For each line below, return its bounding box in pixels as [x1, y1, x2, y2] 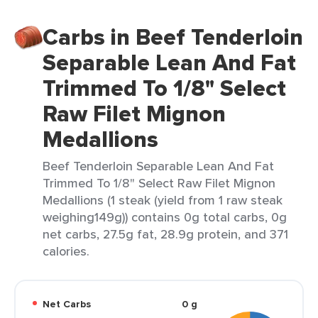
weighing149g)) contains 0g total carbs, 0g [43, 208, 287, 226]
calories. [43, 242, 89, 260]
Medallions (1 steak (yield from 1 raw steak [43, 191, 283, 209]
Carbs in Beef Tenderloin [43, 20, 303, 54]
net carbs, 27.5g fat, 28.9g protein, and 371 [43, 225, 288, 243]
